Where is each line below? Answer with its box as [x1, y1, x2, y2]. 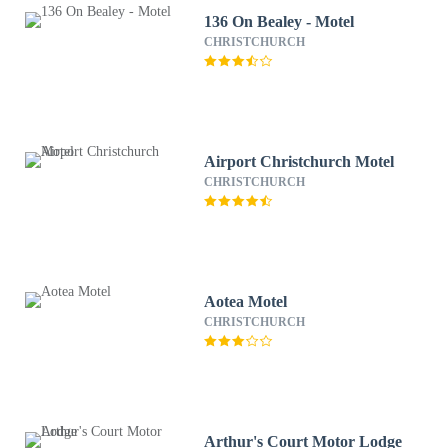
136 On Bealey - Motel [204, 13, 355, 30]
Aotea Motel [204, 293, 288, 310]
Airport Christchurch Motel [204, 153, 395, 170]
